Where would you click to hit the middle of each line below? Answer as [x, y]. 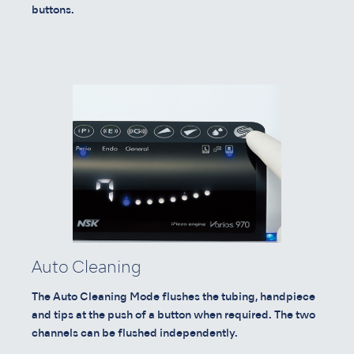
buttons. [53, 10]
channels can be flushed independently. [135, 333]
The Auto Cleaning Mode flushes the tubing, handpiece [173, 297]
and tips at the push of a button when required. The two [173, 315]
